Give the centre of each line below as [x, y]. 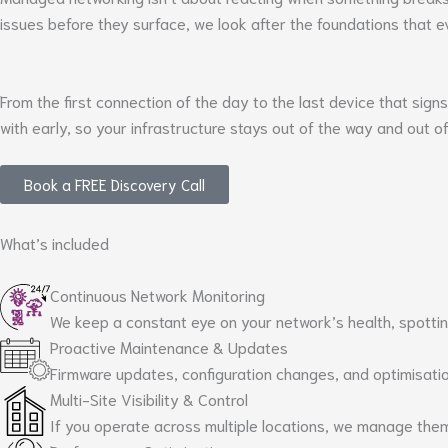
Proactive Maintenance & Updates [169, 346]
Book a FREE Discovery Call [114, 184]
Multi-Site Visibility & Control [149, 398]
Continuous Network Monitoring [157, 294]
